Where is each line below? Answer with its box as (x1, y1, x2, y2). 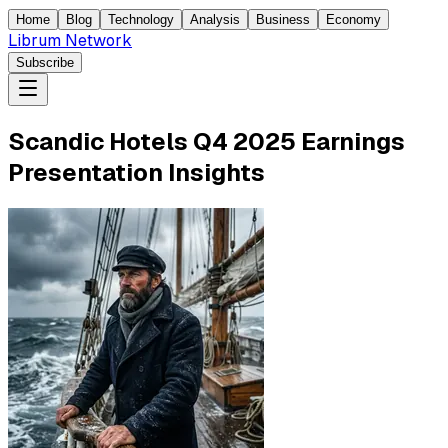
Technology (108, 12, 174, 27)
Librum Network (8, 30, 132, 51)
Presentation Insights (8, 156, 265, 188)
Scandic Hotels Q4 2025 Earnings (8, 125, 405, 157)
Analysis (190, 12, 240, 27)
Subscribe (16, 55, 74, 70)
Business (256, 12, 310, 27)
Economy (326, 12, 381, 27)
